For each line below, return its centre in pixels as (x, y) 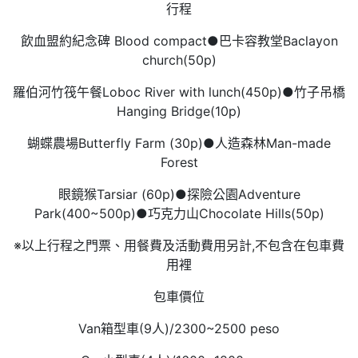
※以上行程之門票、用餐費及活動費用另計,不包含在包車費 (179, 246)
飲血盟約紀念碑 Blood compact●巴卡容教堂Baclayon (179, 41)
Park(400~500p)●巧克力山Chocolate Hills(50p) (179, 214)
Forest (179, 163)
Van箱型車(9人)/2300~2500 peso (179, 329)
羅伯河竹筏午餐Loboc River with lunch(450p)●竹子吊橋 (179, 92)
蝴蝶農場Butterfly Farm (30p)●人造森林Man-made (179, 143)
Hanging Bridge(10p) (179, 111)
